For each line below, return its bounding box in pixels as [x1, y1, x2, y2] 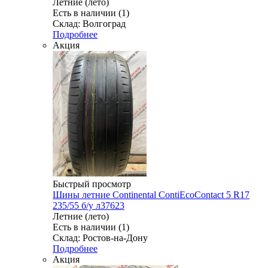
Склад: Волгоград [53, 19, 126, 29]
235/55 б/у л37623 [53, 200, 124, 211]
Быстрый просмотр [53, 179, 131, 190]
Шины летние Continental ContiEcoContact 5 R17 [53, 190, 249, 200]
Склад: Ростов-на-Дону [53, 233, 148, 243]
